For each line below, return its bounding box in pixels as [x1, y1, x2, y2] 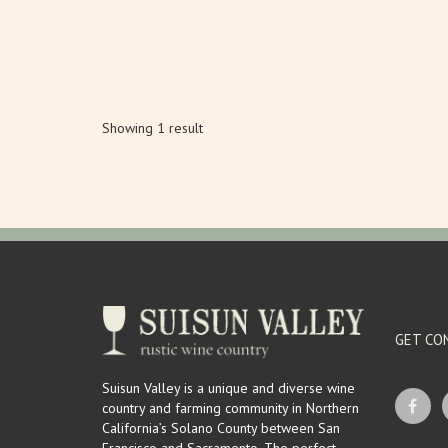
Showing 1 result [102, 119, 203, 137]
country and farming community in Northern [102, 398, 359, 417]
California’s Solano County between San [102, 418, 340, 437]
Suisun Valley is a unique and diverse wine [102, 378, 355, 397]
